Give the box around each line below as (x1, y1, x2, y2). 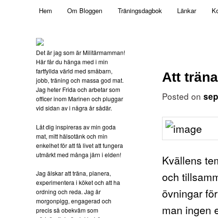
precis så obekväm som (36, 206, 99, 215)
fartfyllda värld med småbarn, (36, 67, 113, 75)
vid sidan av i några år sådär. (36, 104, 112, 112)
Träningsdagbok (117, 6, 162, 15)
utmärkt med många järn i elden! (36, 150, 122, 159)
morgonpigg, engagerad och (36, 197, 112, 205)
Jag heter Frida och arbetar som (36, 85, 121, 94)
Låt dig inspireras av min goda (36, 122, 116, 131)
